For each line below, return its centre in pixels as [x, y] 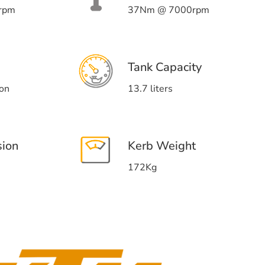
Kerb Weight [162, 146]
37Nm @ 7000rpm [169, 10]
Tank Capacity [165, 67]
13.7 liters [150, 89]
